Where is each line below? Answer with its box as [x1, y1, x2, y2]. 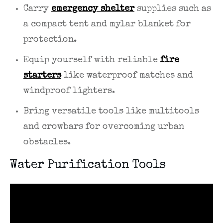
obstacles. [23, 138, 71, 147]
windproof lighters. [23, 87, 115, 96]
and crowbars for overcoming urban [23, 122, 184, 132]
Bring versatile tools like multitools [23, 107, 199, 116]
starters [23, 71, 61, 81]
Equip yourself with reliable [23, 56, 160, 65]
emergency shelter [51, 4, 134, 14]
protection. [23, 35, 77, 45]
